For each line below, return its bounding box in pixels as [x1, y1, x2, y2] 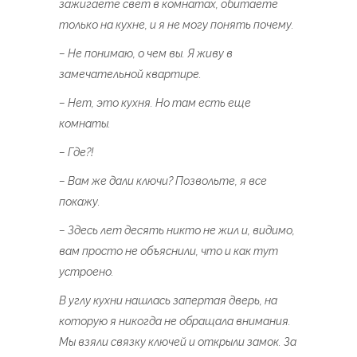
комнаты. [59, 117, 111, 130]
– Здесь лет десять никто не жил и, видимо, [59, 224, 295, 237]
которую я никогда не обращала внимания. [59, 315, 291, 328]
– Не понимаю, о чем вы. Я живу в [59, 47, 233, 60]
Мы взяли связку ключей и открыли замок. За [59, 335, 296, 348]
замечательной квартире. [59, 68, 202, 80]
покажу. [59, 195, 100, 208]
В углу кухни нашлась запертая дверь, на [59, 294, 277, 307]
